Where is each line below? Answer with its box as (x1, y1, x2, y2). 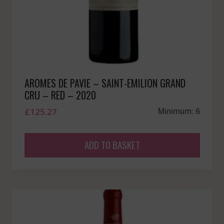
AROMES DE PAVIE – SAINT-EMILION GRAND (24, 75, 185, 91)
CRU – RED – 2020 (24, 87, 96, 103)
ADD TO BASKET (84, 137, 140, 152)
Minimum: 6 (157, 106, 200, 116)
